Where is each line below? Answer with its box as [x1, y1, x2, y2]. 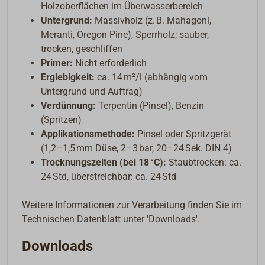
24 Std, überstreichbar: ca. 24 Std [41, 170, 177, 182]
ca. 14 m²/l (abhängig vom [95, 71, 208, 83]
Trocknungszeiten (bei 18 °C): [41, 156, 167, 168]
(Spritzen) [41, 114, 82, 125]
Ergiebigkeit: [41, 71, 95, 83]
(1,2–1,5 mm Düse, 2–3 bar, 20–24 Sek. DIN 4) [41, 142, 232, 154]
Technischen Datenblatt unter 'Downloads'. [22, 213, 201, 225]
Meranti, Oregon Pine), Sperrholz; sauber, [41, 28, 209, 40]
